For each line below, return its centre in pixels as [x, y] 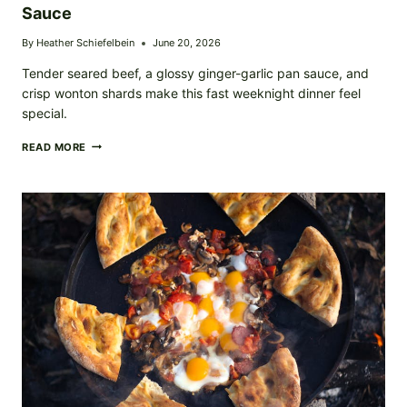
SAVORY [109, 221]
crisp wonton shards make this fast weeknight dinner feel [191, 94]
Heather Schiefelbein [86, 43]
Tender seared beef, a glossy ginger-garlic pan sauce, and [195, 74]
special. [45, 114]
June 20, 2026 [187, 43]
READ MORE [55, 148]
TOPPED [109, 175]
